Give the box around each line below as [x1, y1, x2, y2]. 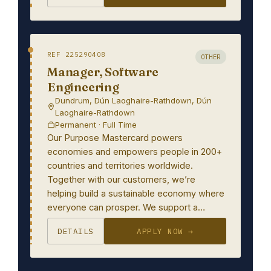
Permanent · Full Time [55, 120, 137, 129]
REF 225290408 [47, 50, 106, 59]
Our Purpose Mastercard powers [47, 132, 183, 143]
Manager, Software [47, 64, 158, 79]
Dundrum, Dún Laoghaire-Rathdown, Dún [55, 96, 212, 105]
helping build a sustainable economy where [47, 188, 224, 198]
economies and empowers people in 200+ [47, 146, 222, 157]
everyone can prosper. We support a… [47, 202, 205, 212]
